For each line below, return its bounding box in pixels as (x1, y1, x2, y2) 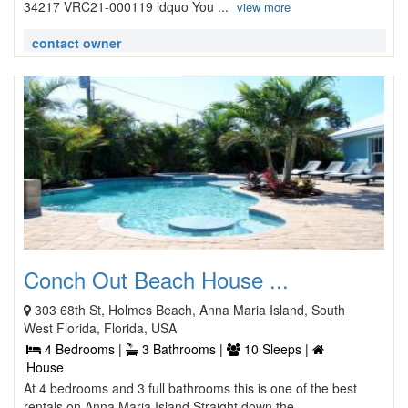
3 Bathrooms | (138, 340, 227, 358)
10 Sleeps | (240, 340, 312, 358)
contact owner (32, 34, 121, 52)
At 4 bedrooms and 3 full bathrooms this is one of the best (24, 379, 357, 397)
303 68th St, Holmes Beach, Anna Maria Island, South (35, 301, 345, 319)
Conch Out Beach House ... (24, 263, 289, 295)
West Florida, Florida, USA (24, 319, 177, 337)
